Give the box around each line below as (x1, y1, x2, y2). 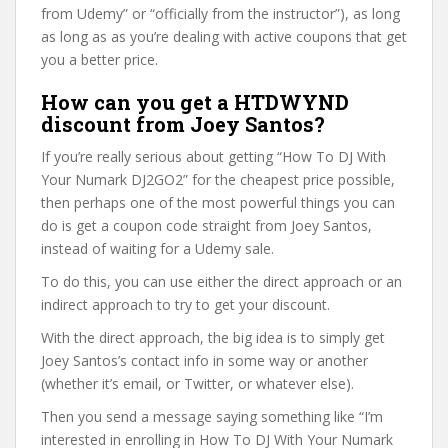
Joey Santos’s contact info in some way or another (41, 351, 368, 370)
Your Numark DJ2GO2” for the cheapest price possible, (41, 170, 395, 189)
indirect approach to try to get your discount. (41, 295, 330, 314)
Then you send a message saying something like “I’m (41, 407, 383, 426)
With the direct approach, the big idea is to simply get (41, 328, 385, 347)
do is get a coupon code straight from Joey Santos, (41, 216, 372, 235)
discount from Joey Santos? (41, 111, 325, 137)
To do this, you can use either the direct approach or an (41, 272, 402, 291)
